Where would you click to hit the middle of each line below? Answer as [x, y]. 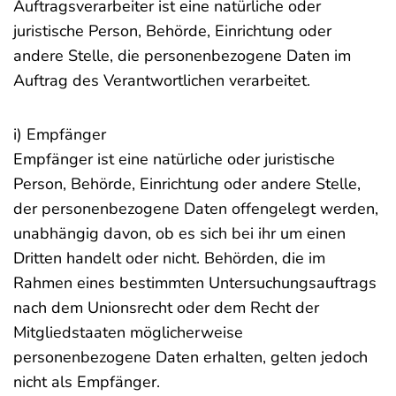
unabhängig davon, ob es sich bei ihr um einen [179, 233]
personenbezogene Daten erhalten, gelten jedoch [190, 357]
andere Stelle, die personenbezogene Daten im [182, 56]
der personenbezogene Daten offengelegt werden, [196, 209]
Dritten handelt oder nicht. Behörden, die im [169, 258]
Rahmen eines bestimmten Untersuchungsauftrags [195, 283]
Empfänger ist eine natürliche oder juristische [174, 159]
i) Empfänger [60, 134]
